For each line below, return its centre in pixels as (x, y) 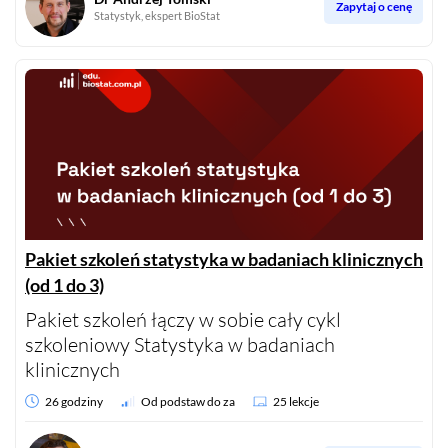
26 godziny (74, 401)
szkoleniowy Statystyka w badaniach (180, 344)
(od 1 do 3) (64, 284)
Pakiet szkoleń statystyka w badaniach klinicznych (224, 258)
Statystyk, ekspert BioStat (157, 16)
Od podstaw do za (188, 401)
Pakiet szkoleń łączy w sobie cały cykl (183, 319)
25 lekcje (296, 401)
